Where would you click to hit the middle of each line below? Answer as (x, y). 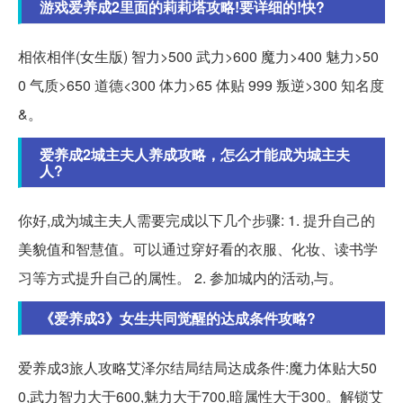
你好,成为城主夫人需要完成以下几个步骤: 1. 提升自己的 (197, 220)
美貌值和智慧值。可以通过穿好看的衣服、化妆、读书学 (198, 249)
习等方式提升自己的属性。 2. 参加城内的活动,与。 (180, 278)
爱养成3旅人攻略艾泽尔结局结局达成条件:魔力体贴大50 (197, 368)
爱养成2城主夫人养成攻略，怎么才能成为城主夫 (195, 155)
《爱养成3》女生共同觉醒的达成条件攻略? (178, 318)
